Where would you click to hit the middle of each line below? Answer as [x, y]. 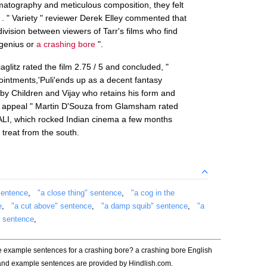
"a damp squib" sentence [145, 206]
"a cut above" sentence [52, 206]
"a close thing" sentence [80, 193]
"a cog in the [153, 193]
